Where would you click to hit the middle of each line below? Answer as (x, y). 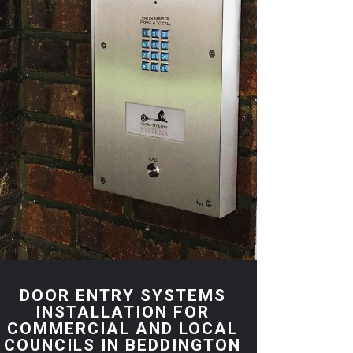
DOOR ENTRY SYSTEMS (123, 296)
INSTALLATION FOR (123, 312)
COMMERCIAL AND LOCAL (123, 329)
